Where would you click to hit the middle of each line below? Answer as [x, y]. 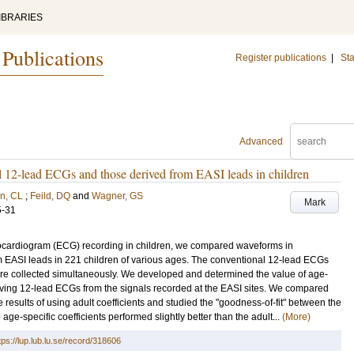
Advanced [261, 141]
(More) [296, 317]
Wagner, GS [117, 196]
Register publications [281, 58]
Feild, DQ [50, 196]
